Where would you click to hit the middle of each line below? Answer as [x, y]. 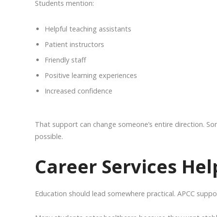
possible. [49, 137]
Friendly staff [65, 60]
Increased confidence [78, 91]
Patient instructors [74, 45]
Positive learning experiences [91, 76]
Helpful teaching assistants [88, 29]
